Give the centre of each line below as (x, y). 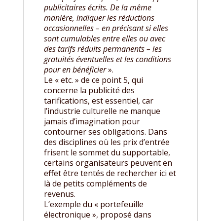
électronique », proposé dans (98, 214)
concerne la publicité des (89, 90)
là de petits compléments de (95, 183)
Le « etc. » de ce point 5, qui (93, 80)
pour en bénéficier (75, 69)
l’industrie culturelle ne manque (102, 111)
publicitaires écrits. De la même (98, 7)
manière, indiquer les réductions (99, 18)
